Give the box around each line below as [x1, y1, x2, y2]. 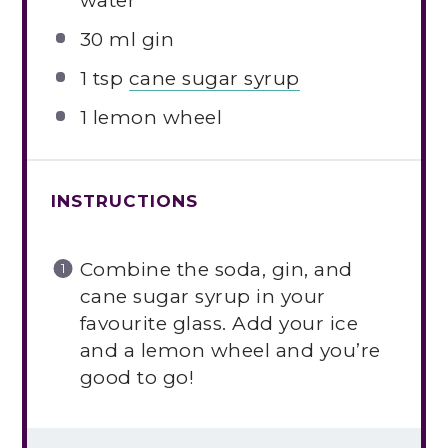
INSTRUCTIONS [51, 190, 199, 211]
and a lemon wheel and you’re [79, 339, 381, 363]
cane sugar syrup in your [79, 285, 326, 309]
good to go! [79, 366, 195, 390]
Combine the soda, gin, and [79, 258, 353, 282]
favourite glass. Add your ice [79, 312, 359, 336]
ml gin [103, 28, 175, 52]
